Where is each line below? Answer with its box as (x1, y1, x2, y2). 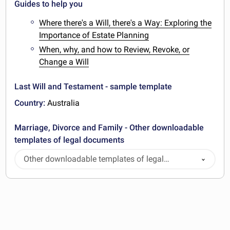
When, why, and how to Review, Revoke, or (39, 45, 190, 55)
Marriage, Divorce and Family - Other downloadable (14, 123, 204, 133)
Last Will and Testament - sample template (14, 82, 172, 92)
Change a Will (39, 57, 89, 67)
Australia (45, 98, 80, 108)
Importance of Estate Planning (39, 30, 149, 40)
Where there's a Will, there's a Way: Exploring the (39, 17, 212, 28)
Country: (14, 98, 46, 108)
